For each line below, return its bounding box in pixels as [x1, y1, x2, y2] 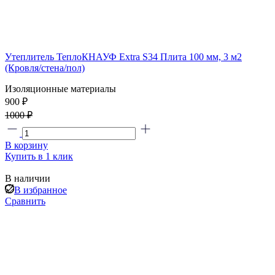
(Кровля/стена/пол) [5, 62, 85, 73]
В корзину [5, 139, 48, 150]
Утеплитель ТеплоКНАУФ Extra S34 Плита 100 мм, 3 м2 [5, 51, 242, 62]
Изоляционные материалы [5, 83, 116, 94]
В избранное [14, 184, 67, 195]
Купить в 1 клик [5, 150, 73, 161]
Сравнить [5, 195, 45, 206]
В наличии [5, 172, 50, 184]
